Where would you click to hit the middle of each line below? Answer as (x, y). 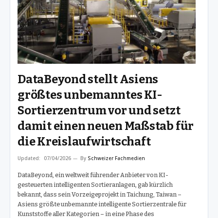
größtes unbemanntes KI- (90, 95)
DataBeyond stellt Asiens (88, 79)
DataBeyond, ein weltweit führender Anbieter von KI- (93, 175)
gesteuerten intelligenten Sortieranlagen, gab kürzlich (95, 184)
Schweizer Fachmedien (116, 158)
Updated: (29, 158)
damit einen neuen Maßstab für (106, 126)
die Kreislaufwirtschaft (84, 141)
